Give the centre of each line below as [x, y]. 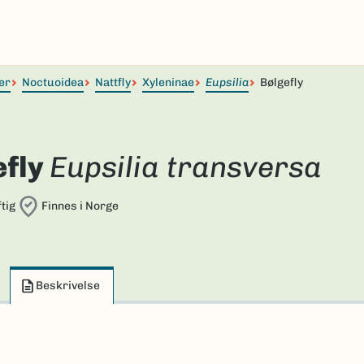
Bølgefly [282, 82]
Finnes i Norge [80, 206]
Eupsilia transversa [185, 167]
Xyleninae [168, 82]
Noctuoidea [53, 82]
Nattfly [113, 82]
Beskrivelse [68, 286]
